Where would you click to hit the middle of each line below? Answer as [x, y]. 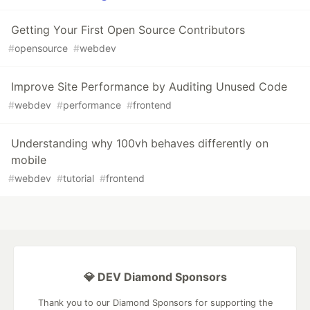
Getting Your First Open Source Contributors [128, 30]
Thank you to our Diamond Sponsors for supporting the [155, 303]
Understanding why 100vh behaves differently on [140, 144]
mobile [29, 160]
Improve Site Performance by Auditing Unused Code [149, 87]
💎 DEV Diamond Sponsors [155, 277]
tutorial [79, 179]
